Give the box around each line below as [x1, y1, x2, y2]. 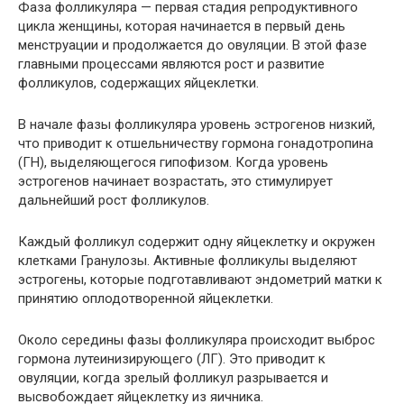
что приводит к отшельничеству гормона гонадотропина [18, 135, 373, 152]
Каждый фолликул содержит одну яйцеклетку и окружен [18, 234, 375, 251]
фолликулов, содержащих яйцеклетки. [18, 75, 259, 92]
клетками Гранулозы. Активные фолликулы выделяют [18, 252, 357, 270]
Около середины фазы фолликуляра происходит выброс [18, 332, 375, 349]
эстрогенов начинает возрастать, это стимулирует [18, 173, 333, 190]
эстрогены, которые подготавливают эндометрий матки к [18, 271, 382, 289]
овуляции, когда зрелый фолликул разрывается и [18, 370, 328, 387]
